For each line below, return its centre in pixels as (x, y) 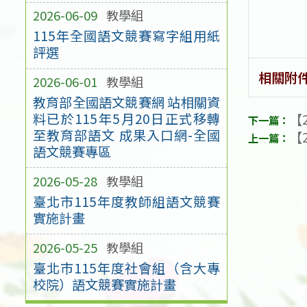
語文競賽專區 (72, 151)
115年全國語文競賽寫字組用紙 (126, 36)
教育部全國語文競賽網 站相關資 (126, 102)
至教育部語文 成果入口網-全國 (126, 135)
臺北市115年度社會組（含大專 (126, 268)
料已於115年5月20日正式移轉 (126, 118)
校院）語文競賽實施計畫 (104, 284)
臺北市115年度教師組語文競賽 (126, 201)
